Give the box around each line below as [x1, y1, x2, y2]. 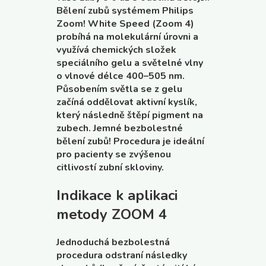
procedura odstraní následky [56, 249, 187, 262]
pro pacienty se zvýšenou [56, 148, 171, 161]
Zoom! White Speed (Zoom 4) [56, 17, 194, 31]
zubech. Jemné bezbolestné [56, 122, 183, 135]
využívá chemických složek [56, 43, 176, 57]
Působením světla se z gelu [56, 83, 182, 96]
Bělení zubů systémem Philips [56, 4, 194, 18]
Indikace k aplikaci [56, 186, 178, 205]
